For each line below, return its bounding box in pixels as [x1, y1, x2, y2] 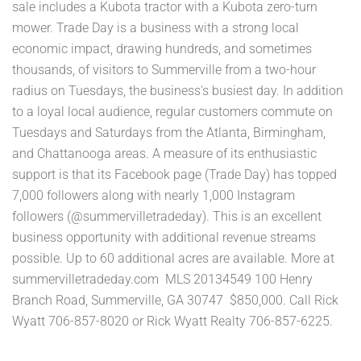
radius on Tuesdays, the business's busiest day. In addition [12, 82, 343, 98]
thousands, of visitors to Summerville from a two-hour [12, 61, 316, 77]
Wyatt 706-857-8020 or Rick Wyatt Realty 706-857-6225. [12, 313, 333, 329]
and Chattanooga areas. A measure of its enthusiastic [12, 145, 317, 161]
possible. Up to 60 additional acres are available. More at [12, 250, 334, 266]
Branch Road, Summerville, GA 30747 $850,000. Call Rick [12, 292, 338, 308]
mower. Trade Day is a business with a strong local [12, 19, 299, 35]
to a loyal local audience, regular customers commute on [12, 103, 333, 119]
